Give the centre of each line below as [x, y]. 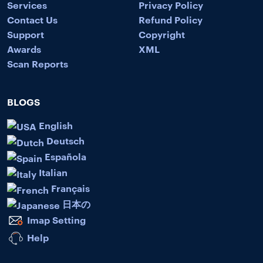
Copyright [162, 34]
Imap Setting [55, 219]
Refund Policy [171, 19]
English [55, 125]
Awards [24, 48]
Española [64, 156]
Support [26, 34]
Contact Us [32, 19]
